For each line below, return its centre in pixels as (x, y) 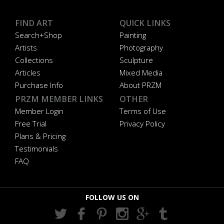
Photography (141, 47)
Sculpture (136, 60)
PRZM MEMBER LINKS (59, 99)
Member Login (39, 111)
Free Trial (31, 123)
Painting (133, 35)
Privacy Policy (142, 123)
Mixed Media (141, 72)
